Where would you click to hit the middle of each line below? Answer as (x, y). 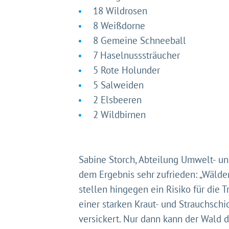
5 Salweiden (119, 85)
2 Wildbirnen (120, 115)
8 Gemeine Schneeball (140, 41)
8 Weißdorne (119, 26)
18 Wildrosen (120, 11)
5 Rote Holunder (127, 70)
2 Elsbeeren (118, 100)
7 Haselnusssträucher (137, 55)
